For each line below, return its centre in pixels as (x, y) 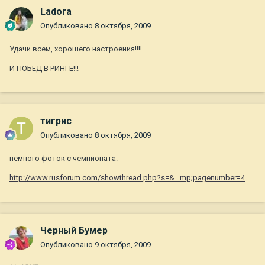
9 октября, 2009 (123, 245)
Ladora (56, 12)
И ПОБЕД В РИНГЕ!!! (44, 69)
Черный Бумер (74, 231)
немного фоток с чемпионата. (64, 159)
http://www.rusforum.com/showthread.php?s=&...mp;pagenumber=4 (127, 178)
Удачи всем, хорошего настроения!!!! (76, 49)
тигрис (56, 121)
